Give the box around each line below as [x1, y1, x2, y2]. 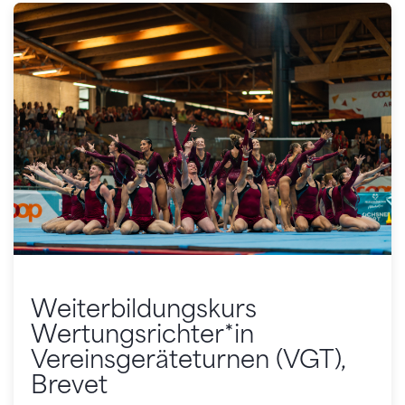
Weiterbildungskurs [31, 294, 258, 324]
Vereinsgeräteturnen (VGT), [31, 344, 346, 374]
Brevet [31, 370, 108, 400]
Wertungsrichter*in [31, 319, 255, 349]
